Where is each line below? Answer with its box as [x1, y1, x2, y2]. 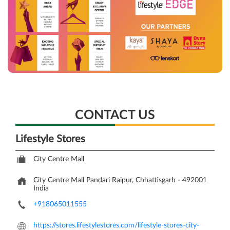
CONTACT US [75, 109, 155, 122]
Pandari [86, 177, 110, 184]
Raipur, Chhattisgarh [112, 177, 178, 184]
